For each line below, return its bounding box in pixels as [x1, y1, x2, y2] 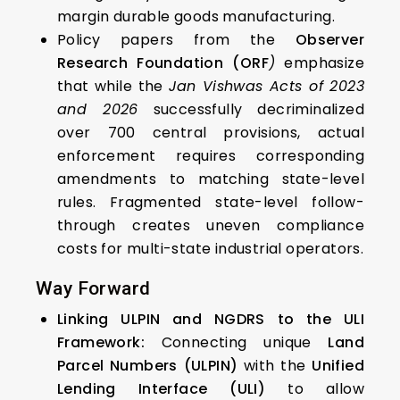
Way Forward [36, 277, 151, 299]
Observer [295, 29, 364, 50]
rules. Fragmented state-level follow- [57, 191, 364, 212]
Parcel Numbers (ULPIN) [57, 354, 238, 376]
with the [237, 354, 312, 376]
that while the [57, 75, 170, 96]
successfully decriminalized [137, 98, 364, 120]
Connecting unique [145, 331, 329, 353]
